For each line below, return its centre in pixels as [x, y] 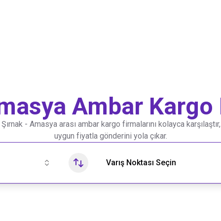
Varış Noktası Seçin [141, 163]
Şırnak [12, 124]
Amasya [43, 124]
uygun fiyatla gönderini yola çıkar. [110, 136]
